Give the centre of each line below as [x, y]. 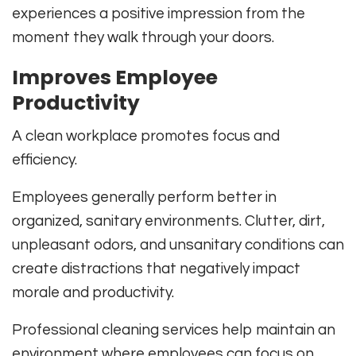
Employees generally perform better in [144, 197]
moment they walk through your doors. [143, 38]
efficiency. [44, 160]
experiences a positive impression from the [159, 14]
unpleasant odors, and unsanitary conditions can [178, 245]
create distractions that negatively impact [156, 269]
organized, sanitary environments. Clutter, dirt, [168, 221]
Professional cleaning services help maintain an [174, 330]
